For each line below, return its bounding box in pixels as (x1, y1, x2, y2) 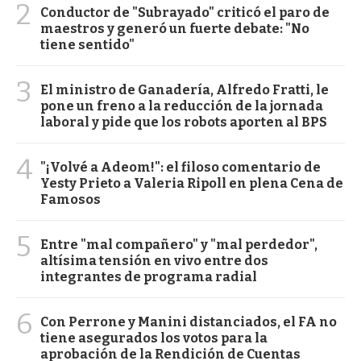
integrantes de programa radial (40, 269, 257, 285)
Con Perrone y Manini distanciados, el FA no (40, 314, 337, 330)
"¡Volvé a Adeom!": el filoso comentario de (40, 160, 321, 176)
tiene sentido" (40, 37, 135, 53)
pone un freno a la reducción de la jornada (40, 98, 323, 114)
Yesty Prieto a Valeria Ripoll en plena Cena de (40, 176, 343, 192)
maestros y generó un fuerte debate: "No (40, 21, 309, 37)
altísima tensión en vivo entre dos (40, 253, 268, 269)
